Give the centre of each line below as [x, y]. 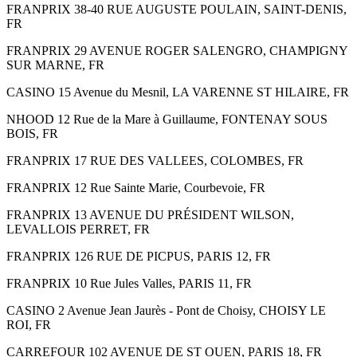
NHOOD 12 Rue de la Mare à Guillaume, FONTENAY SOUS [167, 119]
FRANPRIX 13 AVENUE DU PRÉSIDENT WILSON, [150, 214]
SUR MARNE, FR [55, 65]
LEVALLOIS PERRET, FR [78, 229]
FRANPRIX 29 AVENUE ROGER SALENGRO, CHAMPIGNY [177, 50]
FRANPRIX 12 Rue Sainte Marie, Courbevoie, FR [136, 187]
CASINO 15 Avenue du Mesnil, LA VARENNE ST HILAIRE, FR [178, 92]
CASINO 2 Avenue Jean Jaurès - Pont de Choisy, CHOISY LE [166, 310]
